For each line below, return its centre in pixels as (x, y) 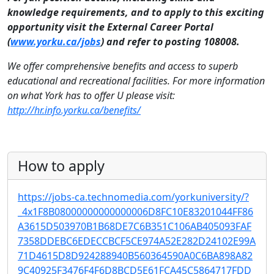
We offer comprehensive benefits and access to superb (123, 66)
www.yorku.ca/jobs (56, 42)
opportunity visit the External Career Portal (110, 27)
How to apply (61, 166)
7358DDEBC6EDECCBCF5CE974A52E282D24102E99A (137, 241)
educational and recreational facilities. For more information (136, 81)
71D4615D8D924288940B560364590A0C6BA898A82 (135, 256)
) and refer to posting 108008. (170, 42)
